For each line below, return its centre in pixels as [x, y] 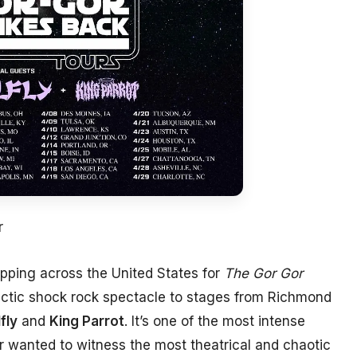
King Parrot [87, 322]
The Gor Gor [263, 274]
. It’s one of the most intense [215, 322]
